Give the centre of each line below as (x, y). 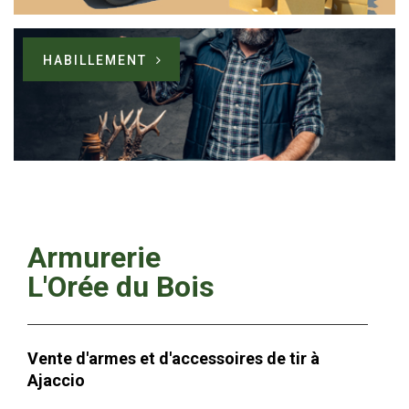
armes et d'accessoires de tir (199, 359)
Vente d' (58, 359)
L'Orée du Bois (121, 287)
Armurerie (94, 258)
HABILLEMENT (95, 61)
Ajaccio (56, 381)
